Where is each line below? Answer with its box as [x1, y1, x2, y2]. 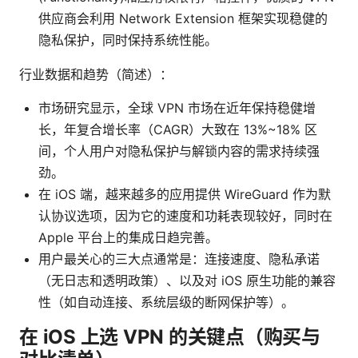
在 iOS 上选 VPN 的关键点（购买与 [19, 325, 320, 349]
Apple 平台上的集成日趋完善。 [38, 229, 218, 246]
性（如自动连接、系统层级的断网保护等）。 [38, 294, 294, 311]
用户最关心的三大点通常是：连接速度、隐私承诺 [38, 251, 320, 268]
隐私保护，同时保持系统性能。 [38, 32, 217, 49]
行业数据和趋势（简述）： [19, 66, 173, 83]
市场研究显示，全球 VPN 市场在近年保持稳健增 [38, 100, 316, 117]
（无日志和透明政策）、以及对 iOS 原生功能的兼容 [38, 272, 336, 289]
